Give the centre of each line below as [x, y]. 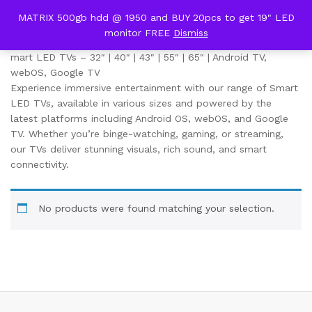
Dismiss [190, 33]
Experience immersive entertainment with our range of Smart [154, 88]
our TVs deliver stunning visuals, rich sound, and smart [139, 149]
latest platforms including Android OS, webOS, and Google [149, 118]
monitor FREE [139, 33]
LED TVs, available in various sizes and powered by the [141, 103]
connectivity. [40, 164]
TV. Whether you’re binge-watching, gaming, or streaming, [147, 134]
